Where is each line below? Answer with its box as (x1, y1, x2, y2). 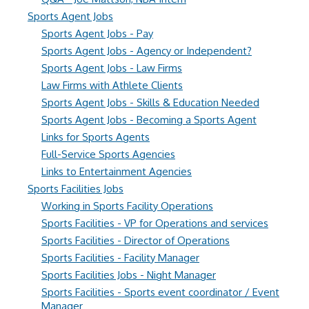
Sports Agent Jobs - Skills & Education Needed (41, 96, 259, 109)
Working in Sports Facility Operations (41, 199, 213, 212)
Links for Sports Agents (41, 130, 150, 143)
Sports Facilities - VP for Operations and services (41, 217, 268, 230)
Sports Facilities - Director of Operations (41, 234, 230, 247)
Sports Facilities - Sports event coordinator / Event (41, 286, 279, 299)
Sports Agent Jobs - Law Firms (41, 61, 182, 74)
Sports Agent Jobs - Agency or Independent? (41, 44, 252, 57)
